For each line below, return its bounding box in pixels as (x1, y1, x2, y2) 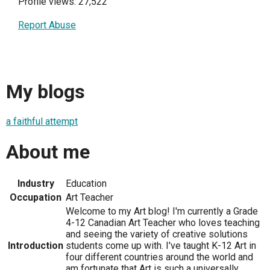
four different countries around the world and (66, 251, 253, 263)
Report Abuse (18, 19, 76, 31)
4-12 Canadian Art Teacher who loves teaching (66, 217, 260, 228)
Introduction (8, 240, 63, 251)
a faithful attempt (6, 116, 78, 128)
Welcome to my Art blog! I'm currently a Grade (66, 206, 258, 217)
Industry (17, 178, 54, 189)
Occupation (10, 192, 61, 203)
